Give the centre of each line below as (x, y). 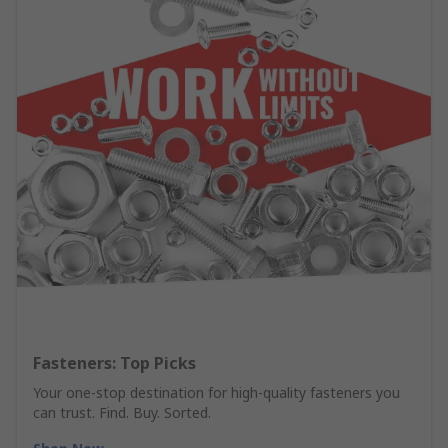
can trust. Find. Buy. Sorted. (122, 413)
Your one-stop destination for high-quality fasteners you (216, 393)
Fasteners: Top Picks (114, 363)
